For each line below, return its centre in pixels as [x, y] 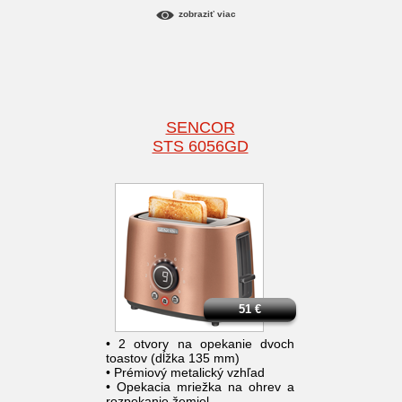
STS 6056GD [200, 147]
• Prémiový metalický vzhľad [185, 373]
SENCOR [200, 128]
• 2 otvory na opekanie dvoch [200, 344]
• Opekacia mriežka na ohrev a [200, 387]
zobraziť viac [207, 14]
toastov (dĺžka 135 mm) [173, 358]
